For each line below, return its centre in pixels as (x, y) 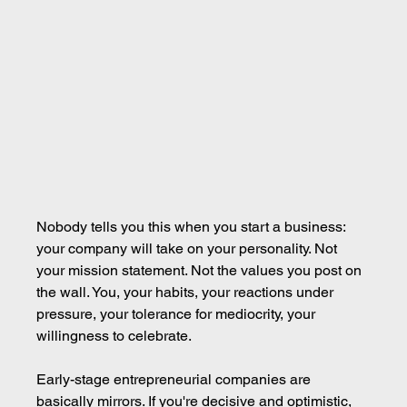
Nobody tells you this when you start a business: (193, 226)
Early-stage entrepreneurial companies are (176, 379)
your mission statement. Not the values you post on (201, 270)
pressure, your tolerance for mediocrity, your (178, 313)
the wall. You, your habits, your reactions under (187, 292)
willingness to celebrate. (114, 335)
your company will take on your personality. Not (189, 248)
